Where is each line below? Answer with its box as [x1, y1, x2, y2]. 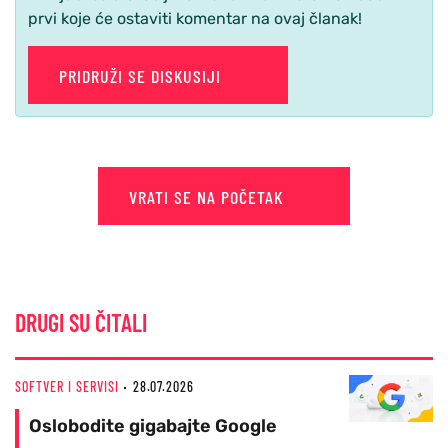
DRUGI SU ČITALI [15, 308, 147, 338]
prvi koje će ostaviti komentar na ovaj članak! [28, 9, 362, 29]
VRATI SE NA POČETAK [129, 186, 289, 209]
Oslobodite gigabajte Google [29, 415, 277, 438]
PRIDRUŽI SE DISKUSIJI [59, 65, 226, 88]
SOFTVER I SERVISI [15, 378, 119, 396]
